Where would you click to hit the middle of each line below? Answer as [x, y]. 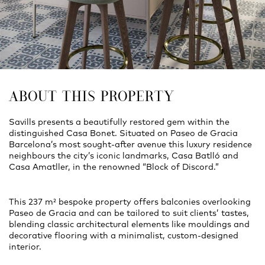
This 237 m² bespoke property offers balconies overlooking [130, 202]
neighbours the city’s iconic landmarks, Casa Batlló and [124, 156]
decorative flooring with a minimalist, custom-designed [124, 236]
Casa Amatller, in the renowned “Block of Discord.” [114, 167]
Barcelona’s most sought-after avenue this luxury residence [130, 145]
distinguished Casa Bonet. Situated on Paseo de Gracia [123, 133]
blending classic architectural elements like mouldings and [129, 224]
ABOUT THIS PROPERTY [92, 96]
